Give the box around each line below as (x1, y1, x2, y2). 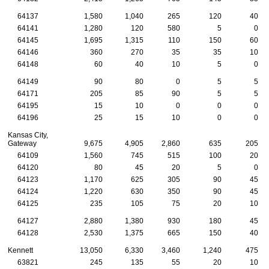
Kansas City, (8, 130, 48, 139)
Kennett (8, 246, 33, 255)
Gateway (8, 139, 37, 148)
